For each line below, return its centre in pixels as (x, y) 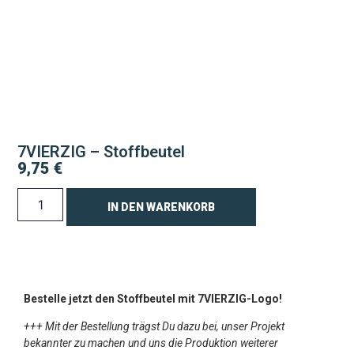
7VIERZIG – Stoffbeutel (102, 151)
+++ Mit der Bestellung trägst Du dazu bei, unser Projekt (154, 327)
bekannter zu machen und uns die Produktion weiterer (151, 343)
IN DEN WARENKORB (162, 207)
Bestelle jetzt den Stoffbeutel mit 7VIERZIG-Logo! (153, 298)
